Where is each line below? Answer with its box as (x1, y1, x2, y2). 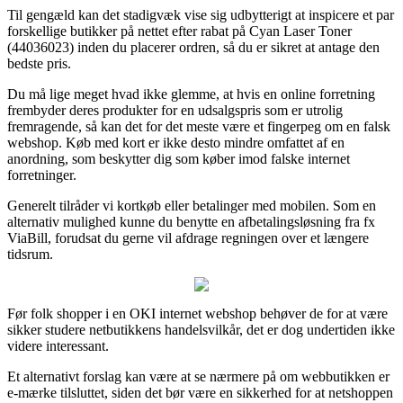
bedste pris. (7, 55, 71, 71)
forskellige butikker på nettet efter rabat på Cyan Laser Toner (7, 22, 352, 39)
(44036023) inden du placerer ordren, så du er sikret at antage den (7, 39, 380, 55)
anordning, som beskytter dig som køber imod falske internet (7, 150, 350, 166)
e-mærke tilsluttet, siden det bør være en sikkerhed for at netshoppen (7, 384, 393, 400)
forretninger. (7, 166, 76, 183)
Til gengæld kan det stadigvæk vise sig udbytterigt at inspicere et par (7, 6, 394, 22)
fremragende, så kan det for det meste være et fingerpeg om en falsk (7, 118, 390, 134)
